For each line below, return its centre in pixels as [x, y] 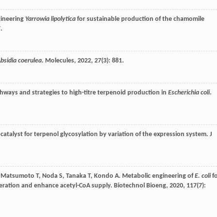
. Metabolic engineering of [157, 176]
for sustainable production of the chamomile [140, 19]
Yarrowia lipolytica [50, 19]
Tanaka [76, 176]
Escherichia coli [189, 93]
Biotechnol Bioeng [140, 186]
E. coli [203, 176]
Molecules [60, 61]
